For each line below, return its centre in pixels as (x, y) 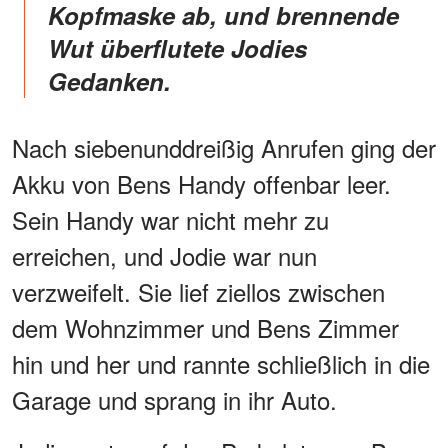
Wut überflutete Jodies (177, 48)
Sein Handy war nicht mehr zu (170, 220)
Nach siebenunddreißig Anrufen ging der (224, 148)
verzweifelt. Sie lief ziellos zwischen (198, 292)
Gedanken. (109, 81)
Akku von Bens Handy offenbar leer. (201, 184)
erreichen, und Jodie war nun (164, 256)
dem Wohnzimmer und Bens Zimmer (205, 328)
